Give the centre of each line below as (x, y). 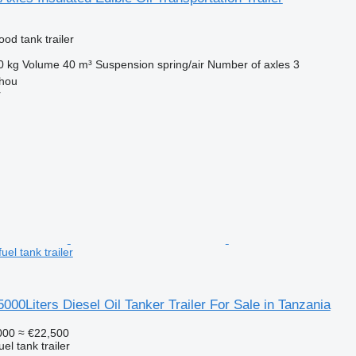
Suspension (124, 64)
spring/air (180, 64)
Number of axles (248, 64)
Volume (41, 64)
